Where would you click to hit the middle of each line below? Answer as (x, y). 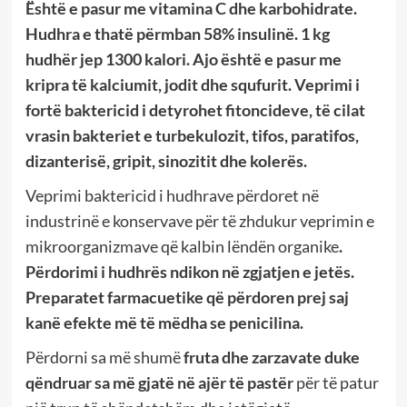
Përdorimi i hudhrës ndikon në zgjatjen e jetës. (189, 272)
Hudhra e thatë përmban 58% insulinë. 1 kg (177, 34)
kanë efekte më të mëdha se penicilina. (164, 323)
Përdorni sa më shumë (104, 357)
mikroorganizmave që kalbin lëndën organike (182, 247)
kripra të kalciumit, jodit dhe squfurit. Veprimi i (192, 85)
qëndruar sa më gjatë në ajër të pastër (159, 383)
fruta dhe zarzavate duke (271, 357)
